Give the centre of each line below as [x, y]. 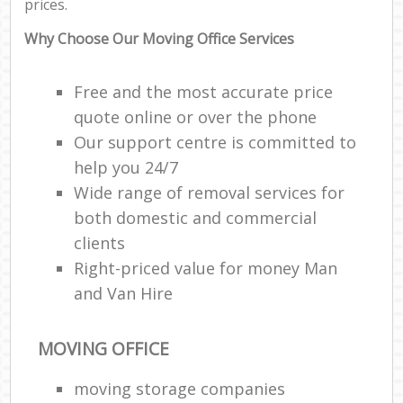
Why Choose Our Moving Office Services [160, 39]
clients [100, 243]
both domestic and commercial [196, 218]
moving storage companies [180, 388]
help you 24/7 [126, 168]
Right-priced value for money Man [206, 269]
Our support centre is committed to [215, 143]
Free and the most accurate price [204, 92]
